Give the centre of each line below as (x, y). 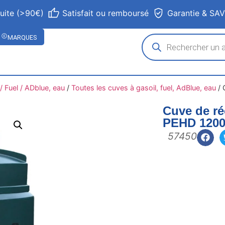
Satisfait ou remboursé (106, 13)
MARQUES (22, 37)
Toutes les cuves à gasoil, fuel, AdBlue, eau (143, 88)
